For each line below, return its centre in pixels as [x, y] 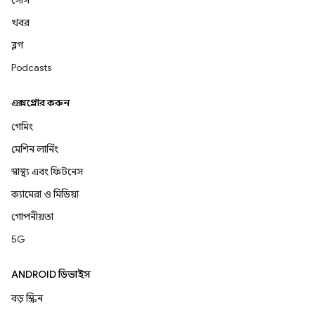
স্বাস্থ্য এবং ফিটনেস [47, 172]
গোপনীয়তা [32, 217]
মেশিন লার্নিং [35, 149]
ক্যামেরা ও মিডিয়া [45, 194]
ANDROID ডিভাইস [51, 275]
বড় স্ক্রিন [27, 298]
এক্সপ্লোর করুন [40, 103]
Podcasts [31, 68]
